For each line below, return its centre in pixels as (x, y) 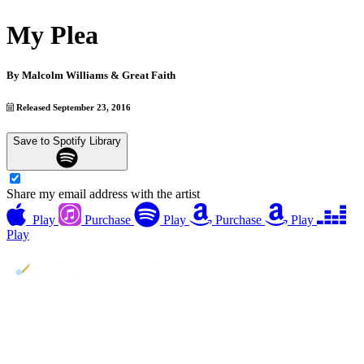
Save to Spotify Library (67, 141)
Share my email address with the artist (103, 194)
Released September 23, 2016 (73, 107)
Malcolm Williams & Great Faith (99, 75)
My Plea (52, 35)
